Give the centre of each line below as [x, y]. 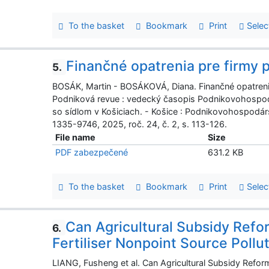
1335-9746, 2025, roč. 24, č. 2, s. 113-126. [140, 124]
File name [76, 137]
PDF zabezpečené [92, 152]
